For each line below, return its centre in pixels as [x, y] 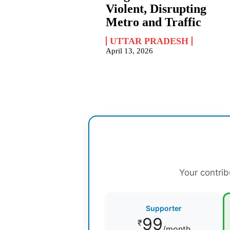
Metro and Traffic [154, 22]
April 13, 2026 [130, 51]
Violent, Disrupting [156, 9]
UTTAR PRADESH [149, 41]
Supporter [164, 208]
